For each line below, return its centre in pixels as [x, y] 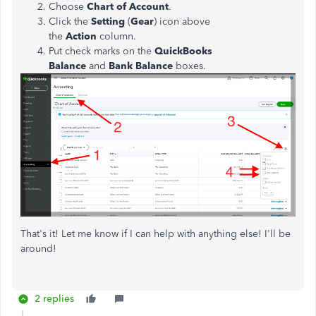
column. [118, 36]
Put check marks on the [102, 51]
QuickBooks [183, 51]
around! [38, 248]
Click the [70, 22]
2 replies [54, 298]
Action [83, 36]
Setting [109, 22]
